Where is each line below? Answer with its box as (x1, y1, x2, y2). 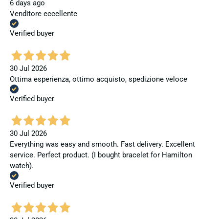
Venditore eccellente (10, 9, 77, 19)
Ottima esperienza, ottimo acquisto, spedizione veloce (10, 74, 187, 84)
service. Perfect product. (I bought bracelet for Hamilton (10, 151, 192, 160)
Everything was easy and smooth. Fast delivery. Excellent (10, 140, 195, 149)
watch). (10, 161, 34, 171)
